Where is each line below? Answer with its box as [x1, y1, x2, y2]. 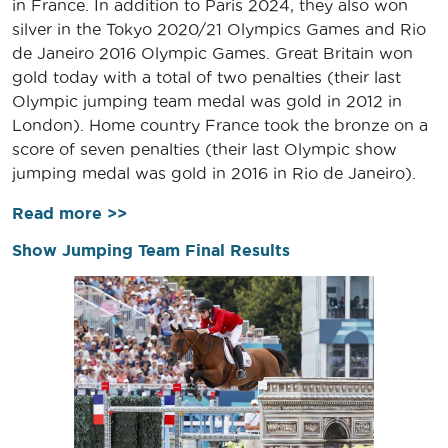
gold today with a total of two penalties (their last [12, 67, 401, 86]
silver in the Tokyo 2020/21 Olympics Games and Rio [12, 19, 426, 38]
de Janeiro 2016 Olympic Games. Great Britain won [12, 43, 413, 62]
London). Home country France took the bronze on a [12, 115, 428, 134]
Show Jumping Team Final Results [12, 240, 290, 259]
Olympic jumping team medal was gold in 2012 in [12, 91, 402, 110]
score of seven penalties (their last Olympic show [12, 139, 397, 158]
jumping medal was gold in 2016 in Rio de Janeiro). [12, 163, 416, 182]
